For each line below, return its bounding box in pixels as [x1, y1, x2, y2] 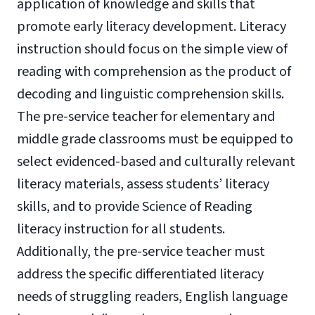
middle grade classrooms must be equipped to [17, 129, 293, 149]
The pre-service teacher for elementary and [17, 107, 275, 127]
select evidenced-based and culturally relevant [17, 152, 295, 172]
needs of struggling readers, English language [17, 287, 288, 307]
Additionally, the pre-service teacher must [17, 242, 265, 262]
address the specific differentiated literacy [17, 264, 264, 284]
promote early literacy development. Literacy [17, 17, 286, 37]
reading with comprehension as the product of [17, 62, 291, 82]
